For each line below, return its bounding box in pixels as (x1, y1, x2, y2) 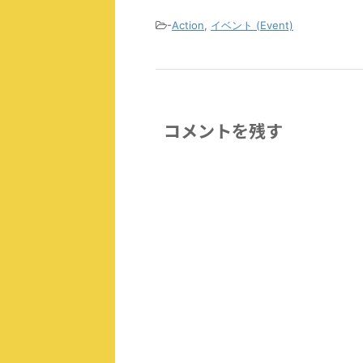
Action (172, 19, 204, 32)
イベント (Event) (211, 19, 293, 32)
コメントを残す (164, 118, 283, 143)
